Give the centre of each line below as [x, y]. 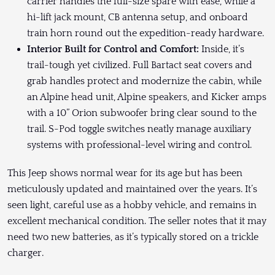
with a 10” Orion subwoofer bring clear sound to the [142, 113]
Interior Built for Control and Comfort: [114, 49]
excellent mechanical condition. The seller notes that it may [137, 221]
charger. [25, 253]
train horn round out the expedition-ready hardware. [145, 33]
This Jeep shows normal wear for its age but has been [125, 173]
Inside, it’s [223, 49]
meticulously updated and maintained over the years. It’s [132, 189]
